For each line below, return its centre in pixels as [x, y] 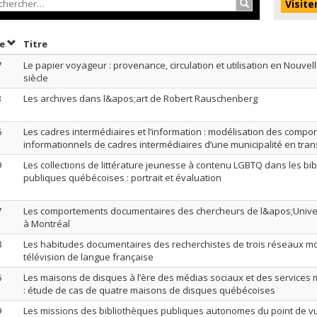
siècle [36, 78]
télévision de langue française [88, 257]
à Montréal [47, 224]
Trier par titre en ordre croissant [127, 43]
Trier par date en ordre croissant [85, 43]
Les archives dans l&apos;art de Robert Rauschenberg [140, 98]
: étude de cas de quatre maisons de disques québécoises [149, 290]
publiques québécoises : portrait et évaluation [122, 178]
